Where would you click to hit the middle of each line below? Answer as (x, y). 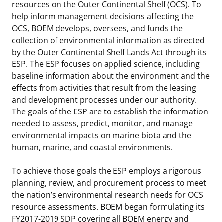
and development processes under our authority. (104, 99)
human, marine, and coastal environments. (92, 147)
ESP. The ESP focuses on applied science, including (106, 64)
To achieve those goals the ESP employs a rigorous (107, 171)
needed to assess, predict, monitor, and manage (102, 123)
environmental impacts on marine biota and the (102, 135)
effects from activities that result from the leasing (104, 87)
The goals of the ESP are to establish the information (110, 111)
